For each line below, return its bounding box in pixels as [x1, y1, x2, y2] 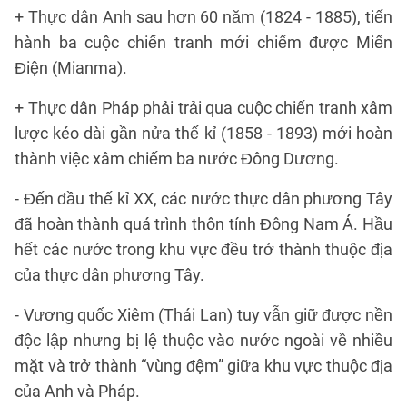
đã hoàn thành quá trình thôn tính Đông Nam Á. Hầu [15, 214, 392, 233]
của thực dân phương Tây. [15, 265, 204, 284]
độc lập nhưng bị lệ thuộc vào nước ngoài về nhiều [15, 331, 392, 350]
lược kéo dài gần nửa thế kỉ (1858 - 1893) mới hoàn [15, 124, 392, 143]
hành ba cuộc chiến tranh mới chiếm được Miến [15, 33, 392, 52]
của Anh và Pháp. [15, 382, 140, 401]
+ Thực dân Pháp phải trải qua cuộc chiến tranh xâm [15, 98, 392, 117]
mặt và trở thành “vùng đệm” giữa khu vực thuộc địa [15, 356, 392, 375]
